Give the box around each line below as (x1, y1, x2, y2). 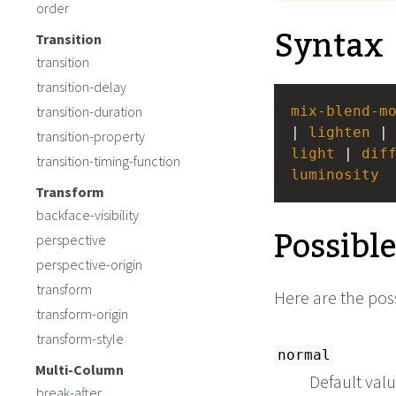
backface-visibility (36, 206, 139, 224)
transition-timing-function (36, 152, 180, 170)
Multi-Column (35, 361, 124, 378)
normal (278, 346, 331, 364)
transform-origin (36, 305, 128, 323)
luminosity (291, 166, 379, 184)
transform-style (36, 330, 124, 347)
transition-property (36, 127, 145, 145)
